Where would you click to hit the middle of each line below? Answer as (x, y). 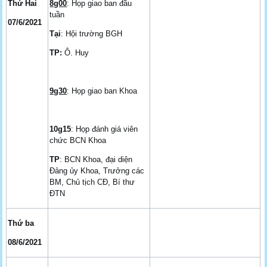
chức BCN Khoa (78, 140)
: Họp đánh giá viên (105, 129)
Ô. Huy (76, 52)
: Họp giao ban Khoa (102, 91)
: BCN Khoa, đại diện (96, 159)
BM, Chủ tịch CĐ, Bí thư (92, 182)
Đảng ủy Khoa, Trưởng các (97, 170)
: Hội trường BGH (92, 33)
